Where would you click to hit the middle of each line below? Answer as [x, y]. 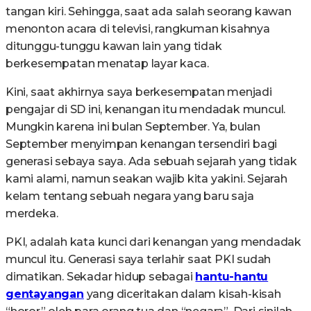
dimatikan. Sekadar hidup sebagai [101, 277]
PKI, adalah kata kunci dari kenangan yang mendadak [153, 242]
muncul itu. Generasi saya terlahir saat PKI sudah [138, 259]
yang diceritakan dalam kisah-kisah [182, 294]
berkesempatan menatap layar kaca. [107, 64]
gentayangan [45, 294]
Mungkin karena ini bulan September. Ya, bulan [133, 127]
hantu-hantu [232, 277]
